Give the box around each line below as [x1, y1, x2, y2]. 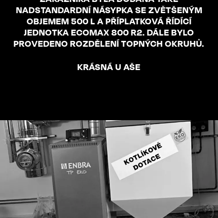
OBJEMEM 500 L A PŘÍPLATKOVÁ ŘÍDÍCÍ [26, 15, 192, 26]
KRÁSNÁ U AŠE [77, 61, 141, 72]
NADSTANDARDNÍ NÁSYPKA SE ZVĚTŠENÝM [16, 4, 202, 15]
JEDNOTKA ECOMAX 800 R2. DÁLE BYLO [24, 26, 194, 37]
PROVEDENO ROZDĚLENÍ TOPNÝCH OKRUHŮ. [14, 37, 204, 49]
